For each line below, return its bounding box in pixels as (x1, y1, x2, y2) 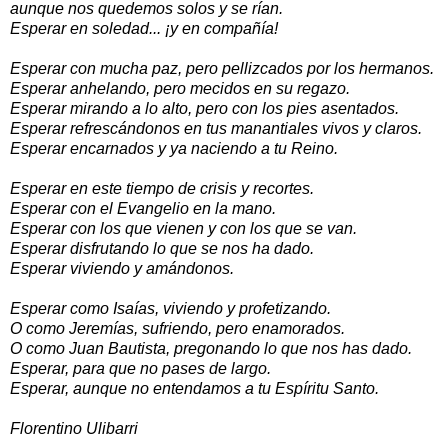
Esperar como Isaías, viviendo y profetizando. (10, 299, 331, 317)
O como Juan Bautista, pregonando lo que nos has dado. (10, 339, 412, 357)
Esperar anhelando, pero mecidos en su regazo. (10, 79, 350, 97)
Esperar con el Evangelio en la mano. (10, 199, 276, 217)
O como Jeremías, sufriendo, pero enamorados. (10, 319, 345, 337)
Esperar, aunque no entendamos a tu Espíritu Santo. (10, 379, 379, 397)
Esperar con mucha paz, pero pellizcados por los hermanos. (10, 59, 434, 77)
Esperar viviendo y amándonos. (10, 259, 234, 277)
